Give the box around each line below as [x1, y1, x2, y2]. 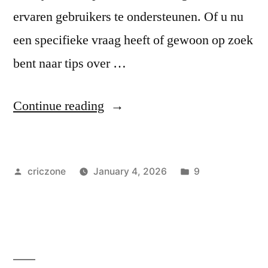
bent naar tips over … [13, 54, 126, 72]
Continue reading [13, 97, 104, 114]
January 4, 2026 [93, 165, 167, 177]
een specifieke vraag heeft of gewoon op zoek [13, 31, 253, 48]
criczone [27, 165, 66, 177]
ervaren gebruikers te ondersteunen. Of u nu [13, 8, 243, 25]
